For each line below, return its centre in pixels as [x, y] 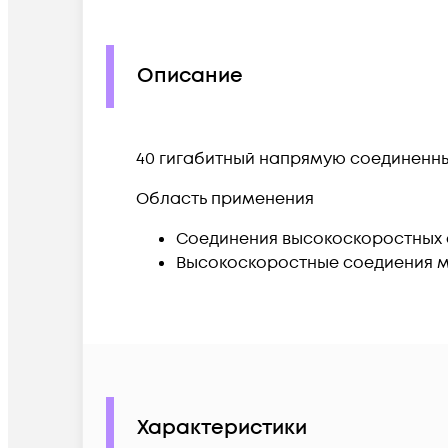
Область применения [225, 198]
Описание [190, 76]
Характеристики [222, 428]
